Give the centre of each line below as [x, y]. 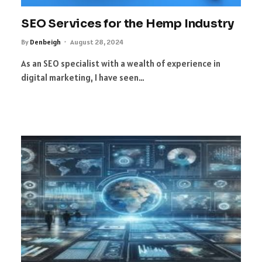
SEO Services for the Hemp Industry [128, 23]
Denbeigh [45, 42]
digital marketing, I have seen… [83, 77]
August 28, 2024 [97, 42]
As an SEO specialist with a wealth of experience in [121, 63]
